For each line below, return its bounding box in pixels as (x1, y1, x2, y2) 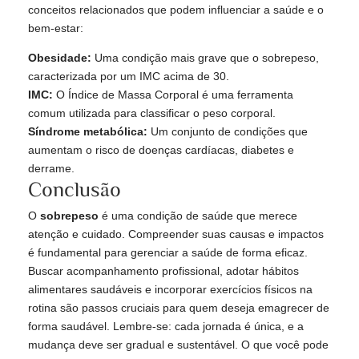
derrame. (28, 162, 75, 175)
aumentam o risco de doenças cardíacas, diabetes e (28, 143, 294, 157)
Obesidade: (28, 51, 91, 65)
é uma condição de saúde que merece (99, 209, 297, 223)
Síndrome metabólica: (28, 125, 147, 139)
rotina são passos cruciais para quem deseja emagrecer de (28, 301, 329, 315)
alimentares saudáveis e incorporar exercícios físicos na (28, 283, 313, 296)
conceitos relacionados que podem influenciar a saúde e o (28, 3, 324, 17)
